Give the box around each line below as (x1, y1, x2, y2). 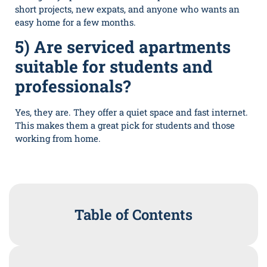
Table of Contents (74, 204, 193, 224)
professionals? (15, 75, 131, 98)
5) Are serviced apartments (15, 36, 231, 58)
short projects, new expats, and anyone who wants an (15, 2, 240, 15)
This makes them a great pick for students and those (15, 119, 235, 132)
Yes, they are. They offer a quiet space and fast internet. (15, 106, 248, 119)
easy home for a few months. (15, 15, 136, 28)
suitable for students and (15, 55, 213, 78)
